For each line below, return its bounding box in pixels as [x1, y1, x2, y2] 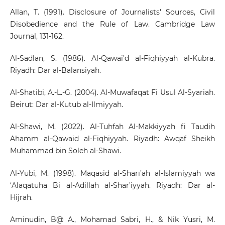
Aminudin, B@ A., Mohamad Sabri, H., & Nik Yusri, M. [10, 214, 215, 224]
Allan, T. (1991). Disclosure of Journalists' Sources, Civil [10, 8, 215, 17]
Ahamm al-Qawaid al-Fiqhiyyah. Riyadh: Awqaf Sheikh [10, 134, 215, 144]
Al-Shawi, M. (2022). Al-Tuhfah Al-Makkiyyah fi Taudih [10, 122, 215, 132]
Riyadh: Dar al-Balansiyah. [10, 66, 101, 75]
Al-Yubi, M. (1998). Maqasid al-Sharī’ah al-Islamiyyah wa [10, 168, 215, 178]
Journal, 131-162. [10, 32, 64, 41]
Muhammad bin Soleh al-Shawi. [10, 146, 121, 156]
